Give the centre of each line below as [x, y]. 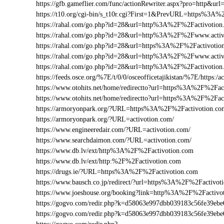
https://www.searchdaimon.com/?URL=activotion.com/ [114, 140]
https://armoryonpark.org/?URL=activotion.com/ [105, 119]
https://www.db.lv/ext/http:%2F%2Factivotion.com [108, 161]
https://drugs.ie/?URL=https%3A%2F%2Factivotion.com [117, 172]
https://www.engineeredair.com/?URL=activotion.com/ [113, 130]
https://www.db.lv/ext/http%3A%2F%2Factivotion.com [115, 151]
